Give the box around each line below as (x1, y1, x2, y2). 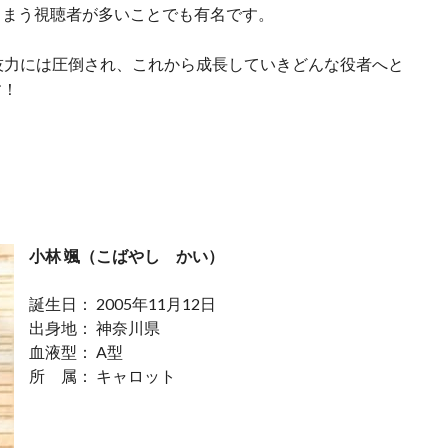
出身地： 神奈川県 (29, 318, 160, 337)
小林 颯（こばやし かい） (29, 246, 224, 265)
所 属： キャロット (29, 366, 176, 385)
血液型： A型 (29, 342, 123, 361)
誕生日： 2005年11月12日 (29, 294, 216, 313)
